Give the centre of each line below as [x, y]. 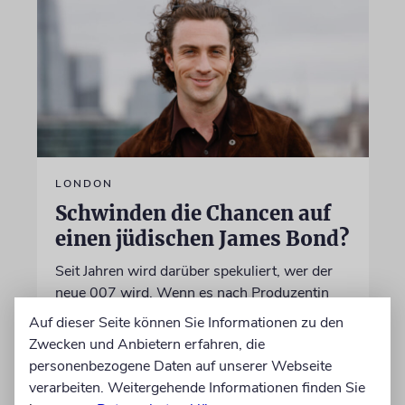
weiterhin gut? [100, 358]
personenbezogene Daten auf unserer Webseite [180, 366]
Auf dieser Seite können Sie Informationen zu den [186, 323]
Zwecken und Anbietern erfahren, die [147, 344]
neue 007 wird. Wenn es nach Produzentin [192, 292]
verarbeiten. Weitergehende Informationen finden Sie [197, 388]
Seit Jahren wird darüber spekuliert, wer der [193, 271]
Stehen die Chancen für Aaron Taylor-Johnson [202, 336]
